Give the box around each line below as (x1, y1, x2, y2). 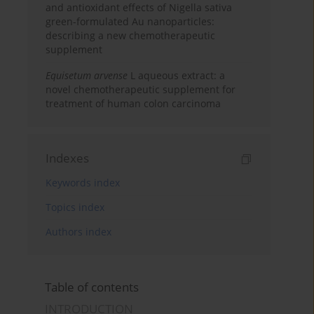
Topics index (46, 200, 105, 214)
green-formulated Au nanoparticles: (46, 15, 215, 29)
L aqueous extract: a (128, 69, 226, 83)
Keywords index (46, 176, 121, 190)
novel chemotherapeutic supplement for (46, 83, 236, 97)
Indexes (46, 150, 90, 167)
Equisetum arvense (46, 69, 128, 83)
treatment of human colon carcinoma (46, 97, 221, 111)
